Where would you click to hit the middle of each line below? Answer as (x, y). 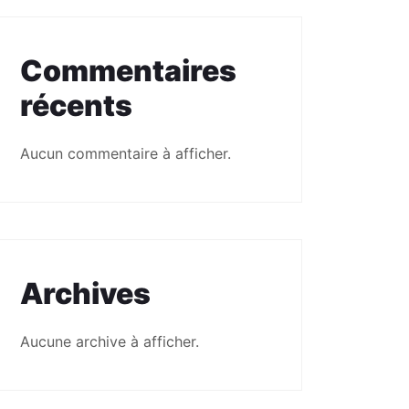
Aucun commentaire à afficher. (126, 153)
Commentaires (128, 71)
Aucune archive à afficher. (110, 341)
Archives (85, 294)
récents (76, 105)
